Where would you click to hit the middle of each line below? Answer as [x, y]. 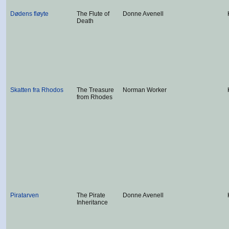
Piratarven [25, 195]
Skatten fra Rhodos [37, 90]
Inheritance [92, 202]
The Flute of [93, 14]
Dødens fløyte [29, 14]
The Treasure [95, 90]
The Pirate [91, 195]
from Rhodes [95, 97]
